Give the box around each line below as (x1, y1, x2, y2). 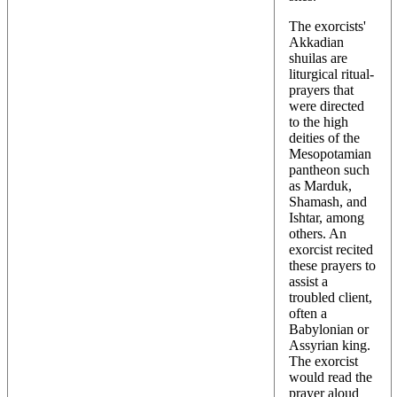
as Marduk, (289, 177, 352, 193)
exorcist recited (289, 241, 373, 257)
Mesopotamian (289, 145, 371, 161)
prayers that (289, 82, 354, 97)
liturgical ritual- (289, 66, 374, 82)
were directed (289, 97, 364, 113)
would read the (289, 369, 372, 385)
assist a (289, 273, 328, 289)
